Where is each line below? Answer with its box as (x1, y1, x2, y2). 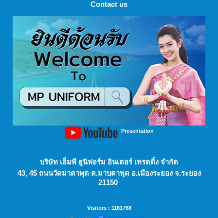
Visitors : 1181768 (87, 205, 131, 211)
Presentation (121, 127, 154, 134)
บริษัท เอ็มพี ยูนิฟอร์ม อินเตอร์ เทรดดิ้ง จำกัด (40, 158, 178, 166)
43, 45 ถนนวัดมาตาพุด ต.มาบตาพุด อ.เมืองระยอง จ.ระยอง (17, 169, 201, 178)
